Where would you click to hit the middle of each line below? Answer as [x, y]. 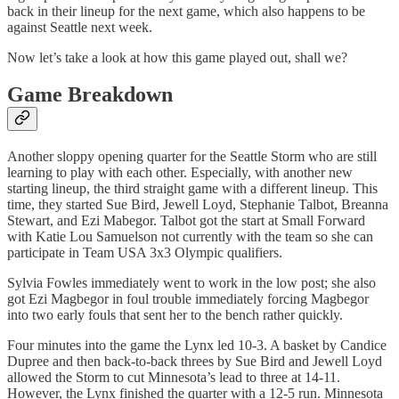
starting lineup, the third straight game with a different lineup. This [192, 189]
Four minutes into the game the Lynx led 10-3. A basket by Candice [197, 346]
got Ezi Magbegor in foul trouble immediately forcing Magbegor [188, 299]
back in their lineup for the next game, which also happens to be [186, 11]
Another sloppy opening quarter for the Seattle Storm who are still [192, 157]
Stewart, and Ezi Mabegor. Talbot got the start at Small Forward [186, 221]
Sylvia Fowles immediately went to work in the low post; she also [191, 283]
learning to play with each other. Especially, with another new [180, 173]
